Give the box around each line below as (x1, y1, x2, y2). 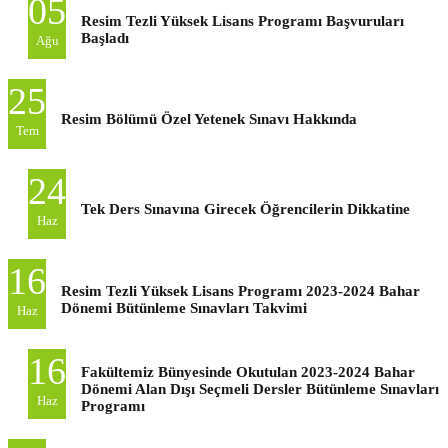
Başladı (81, 29, 129, 46)
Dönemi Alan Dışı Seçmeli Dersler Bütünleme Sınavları (81, 380, 439, 397)
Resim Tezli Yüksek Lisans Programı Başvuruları (81, 12, 404, 29)
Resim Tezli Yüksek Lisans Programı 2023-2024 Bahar (61, 282, 420, 299)
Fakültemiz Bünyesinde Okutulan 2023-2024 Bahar (81, 363, 415, 380)
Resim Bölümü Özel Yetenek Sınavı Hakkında (61, 110, 357, 127)
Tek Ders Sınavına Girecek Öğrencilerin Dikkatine (81, 200, 410, 217)
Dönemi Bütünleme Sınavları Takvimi (61, 299, 307, 316)
